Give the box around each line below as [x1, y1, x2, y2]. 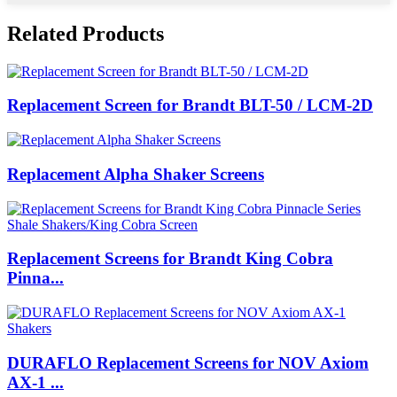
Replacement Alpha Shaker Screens [7, 164, 264, 183]
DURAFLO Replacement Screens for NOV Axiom [7, 353, 369, 372]
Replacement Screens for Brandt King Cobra [7, 249, 333, 269]
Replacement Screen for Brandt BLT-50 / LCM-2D [7, 96, 373, 115]
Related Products [7, 21, 164, 45]
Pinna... [7, 269, 64, 288]
